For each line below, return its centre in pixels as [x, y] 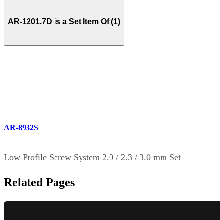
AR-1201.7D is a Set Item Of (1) [64, 21]
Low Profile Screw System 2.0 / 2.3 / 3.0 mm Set [92, 157]
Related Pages [39, 182]
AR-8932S [21, 128]
